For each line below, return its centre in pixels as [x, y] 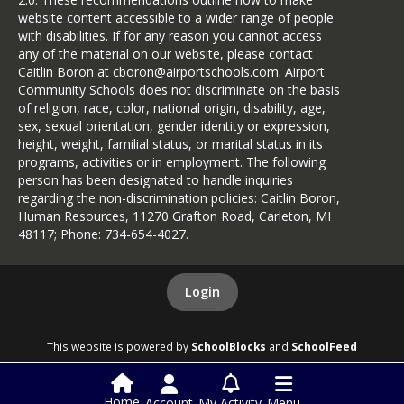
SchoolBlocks [229, 346]
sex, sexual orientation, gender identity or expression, [174, 126]
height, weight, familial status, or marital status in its [170, 144]
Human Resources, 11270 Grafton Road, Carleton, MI [174, 216]
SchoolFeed [324, 346]
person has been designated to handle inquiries [156, 180]
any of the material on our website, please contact [165, 54]
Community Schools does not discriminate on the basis [179, 90]
